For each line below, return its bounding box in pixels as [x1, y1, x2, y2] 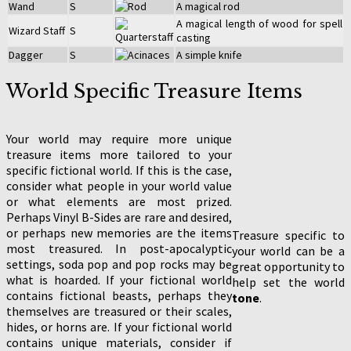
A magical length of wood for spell [176, 16, 342, 31]
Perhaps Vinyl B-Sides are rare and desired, [6, 208, 232, 225]
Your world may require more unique [6, 130, 232, 147]
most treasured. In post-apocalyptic [6, 240, 232, 256]
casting [176, 30, 211, 45]
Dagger [9, 47, 43, 62]
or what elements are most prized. [6, 193, 232, 209]
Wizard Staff [9, 23, 65, 38]
